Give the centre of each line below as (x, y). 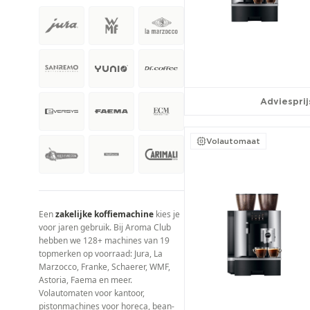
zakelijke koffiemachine (104, 214)
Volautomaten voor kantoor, (92, 293)
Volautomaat (233, 141)
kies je (167, 214)
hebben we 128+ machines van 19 (104, 240)
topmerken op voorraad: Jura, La (101, 254)
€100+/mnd (73, 24)
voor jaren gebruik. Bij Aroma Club (105, 227)
